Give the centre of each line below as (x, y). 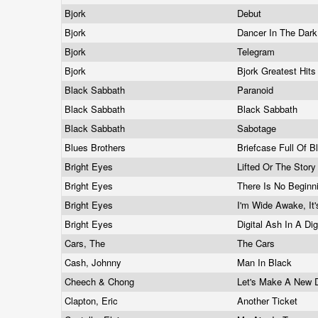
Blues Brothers (97, 147)
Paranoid (257, 90)
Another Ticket (269, 301)
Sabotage (258, 128)
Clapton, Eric (93, 301)
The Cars (257, 243)
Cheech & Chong (101, 281)
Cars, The (86, 243)
